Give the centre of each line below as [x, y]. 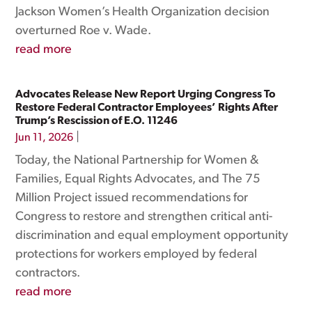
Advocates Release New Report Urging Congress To [146, 95]
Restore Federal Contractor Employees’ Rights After [147, 108]
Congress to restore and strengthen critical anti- [144, 217]
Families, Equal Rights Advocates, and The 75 [138, 179]
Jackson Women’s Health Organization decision [143, 12]
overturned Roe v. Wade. [84, 31]
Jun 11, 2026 [45, 138]
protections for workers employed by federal [136, 255]
